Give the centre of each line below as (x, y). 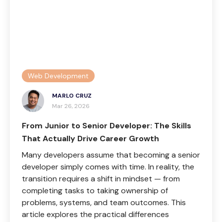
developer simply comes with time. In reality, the (108, 166)
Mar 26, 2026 (71, 106)
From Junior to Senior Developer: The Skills (107, 125)
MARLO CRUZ (72, 95)
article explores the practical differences (95, 214)
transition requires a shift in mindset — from (101, 178)
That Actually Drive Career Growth (90, 138)
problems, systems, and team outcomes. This (104, 202)
